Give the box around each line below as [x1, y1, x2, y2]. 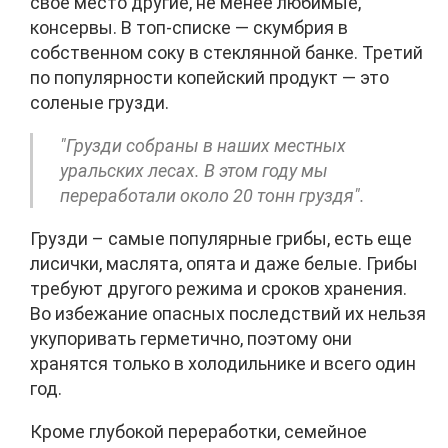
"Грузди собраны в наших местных [60, 135, 346, 157]
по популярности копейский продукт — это [30, 67, 389, 89]
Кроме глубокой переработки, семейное [30, 421, 367, 443]
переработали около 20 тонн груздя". [60, 185, 365, 207]
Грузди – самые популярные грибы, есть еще [30, 228, 412, 250]
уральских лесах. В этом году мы [60, 160, 328, 182]
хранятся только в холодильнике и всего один [30, 353, 416, 375]
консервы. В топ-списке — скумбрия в [30, 17, 348, 39]
